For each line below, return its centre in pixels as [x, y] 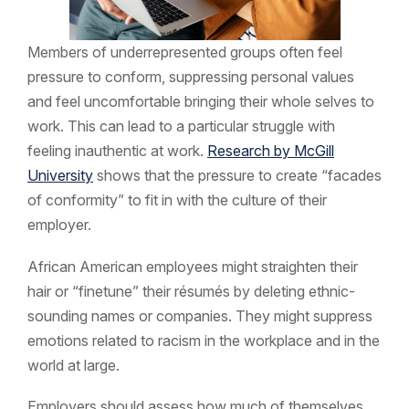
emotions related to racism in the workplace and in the [204, 340]
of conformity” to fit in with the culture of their [177, 199]
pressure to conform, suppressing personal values [191, 76]
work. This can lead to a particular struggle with [181, 126]
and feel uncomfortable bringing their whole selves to [201, 101]
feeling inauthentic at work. [117, 150]
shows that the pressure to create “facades [237, 175]
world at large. [73, 365]
